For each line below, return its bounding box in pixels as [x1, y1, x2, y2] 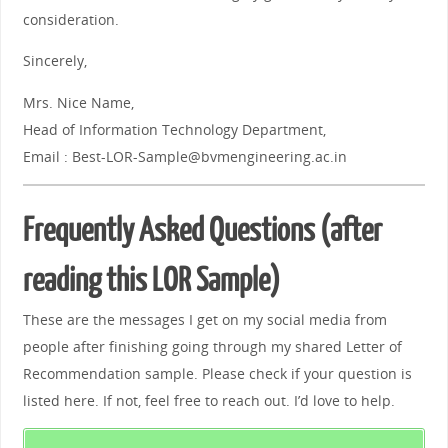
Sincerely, [22, 51, 87, 71]
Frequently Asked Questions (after [22, 212, 382, 249]
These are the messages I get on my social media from [22, 309, 387, 329]
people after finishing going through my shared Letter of [22, 336, 402, 356]
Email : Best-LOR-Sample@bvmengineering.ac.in [22, 146, 347, 166]
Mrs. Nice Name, [22, 92, 134, 112]
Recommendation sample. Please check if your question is [22, 363, 412, 383]
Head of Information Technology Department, [22, 119, 326, 139]
